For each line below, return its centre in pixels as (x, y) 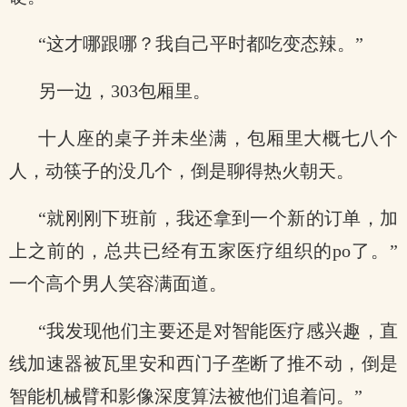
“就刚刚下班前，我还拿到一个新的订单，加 (218, 218)
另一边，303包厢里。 (124, 91)
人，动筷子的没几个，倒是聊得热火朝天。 (182, 171)
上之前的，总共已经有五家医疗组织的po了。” (203, 251)
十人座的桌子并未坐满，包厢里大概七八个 (218, 138)
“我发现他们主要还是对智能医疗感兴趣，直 (218, 331)
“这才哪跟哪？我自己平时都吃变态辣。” (201, 44)
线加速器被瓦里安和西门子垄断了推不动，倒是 (203, 363)
